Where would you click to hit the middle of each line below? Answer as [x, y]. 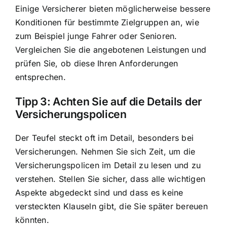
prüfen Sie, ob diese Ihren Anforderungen [97, 64]
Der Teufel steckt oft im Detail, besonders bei [105, 138]
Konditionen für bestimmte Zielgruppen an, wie [107, 23]
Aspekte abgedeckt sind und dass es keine [99, 192]
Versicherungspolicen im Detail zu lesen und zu [108, 165]
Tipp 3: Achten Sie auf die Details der [108, 101]
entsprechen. [41, 77]
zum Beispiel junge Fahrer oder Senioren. [96, 36]
